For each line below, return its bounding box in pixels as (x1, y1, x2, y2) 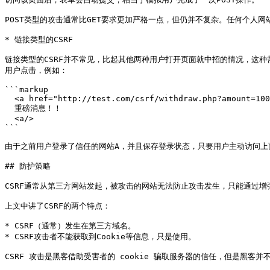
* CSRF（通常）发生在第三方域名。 (5, 221, 136, 230)
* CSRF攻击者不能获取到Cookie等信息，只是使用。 (5, 232, 196, 241)
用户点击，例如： (5, 66, 67, 75)
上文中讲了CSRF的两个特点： (5, 201, 110, 210)
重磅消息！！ (5, 104, 14, 113)
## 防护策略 (5, 162, 51, 171)
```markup (5, 85, 48, 94)
